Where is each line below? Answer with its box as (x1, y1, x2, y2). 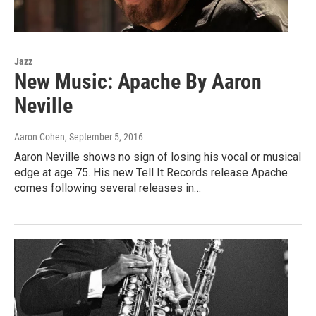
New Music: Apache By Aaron (14, 69, 262, 95)
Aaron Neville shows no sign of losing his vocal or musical (14, 150, 301, 164)
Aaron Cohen (14, 131, 65, 143)
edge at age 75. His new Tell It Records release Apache (14, 166, 288, 180)
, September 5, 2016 (65, 131, 143, 143)
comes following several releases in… (14, 181, 201, 195)
